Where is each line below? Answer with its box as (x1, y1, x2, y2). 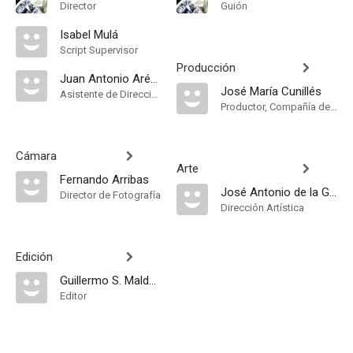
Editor (60, 290, 87, 302)
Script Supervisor (60, 44, 138, 56)
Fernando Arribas (60, 173, 149, 187)
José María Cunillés (221, 84, 321, 98)
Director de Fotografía (60, 189, 161, 201)
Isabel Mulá (60, 28, 118, 42)
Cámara (16, 149, 57, 163)
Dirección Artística (221, 202, 304, 214)
